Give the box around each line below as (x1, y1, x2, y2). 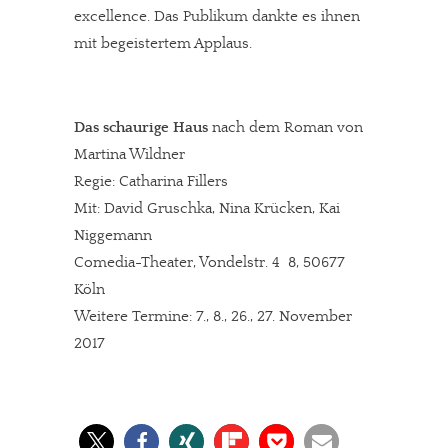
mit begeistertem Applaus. (74, 35, 252, 52)
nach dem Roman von (208, 119, 363, 136)
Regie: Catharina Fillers (74, 173, 228, 190)
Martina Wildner (74, 146, 185, 163)
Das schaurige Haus (74, 119, 208, 136)
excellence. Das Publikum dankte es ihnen (74, 8, 360, 25)
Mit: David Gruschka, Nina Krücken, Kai (74, 200, 340, 217)
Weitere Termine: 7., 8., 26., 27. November (74, 308, 352, 325)
